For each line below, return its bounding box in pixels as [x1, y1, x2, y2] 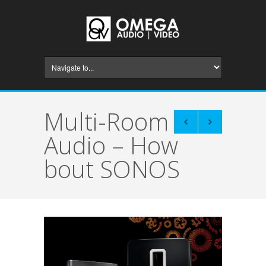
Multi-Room [44, 105, 169, 138]
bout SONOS [44, 153, 180, 185]
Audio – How [44, 129, 178, 161]
